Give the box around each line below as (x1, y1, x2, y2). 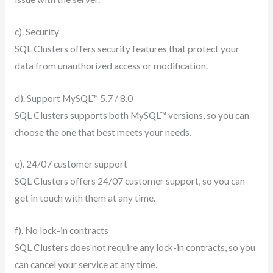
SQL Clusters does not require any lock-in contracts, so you (14, 242, 255, 253)
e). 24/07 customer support (14, 158, 129, 170)
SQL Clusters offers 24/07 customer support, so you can (14, 175, 245, 187)
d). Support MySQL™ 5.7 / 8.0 (14, 92, 135, 104)
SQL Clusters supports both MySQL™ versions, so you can (14, 109, 249, 121)
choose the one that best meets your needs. (14, 126, 191, 138)
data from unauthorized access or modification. (14, 60, 208, 71)
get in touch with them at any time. (14, 193, 155, 204)
